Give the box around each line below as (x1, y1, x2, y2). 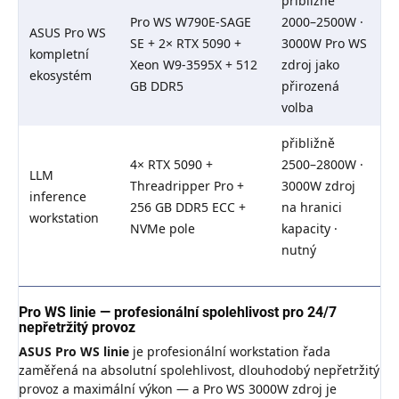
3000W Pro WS (281, 35, 367, 53)
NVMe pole (130, 220, 195, 238)
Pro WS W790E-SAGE (130, 13, 251, 31)
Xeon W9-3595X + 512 (130, 56, 257, 74)
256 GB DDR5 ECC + (130, 199, 246, 216)
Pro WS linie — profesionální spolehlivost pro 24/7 (19, 304, 337, 322)
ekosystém (29, 67, 92, 85)
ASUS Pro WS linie (19, 343, 129, 361)
